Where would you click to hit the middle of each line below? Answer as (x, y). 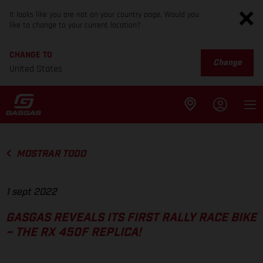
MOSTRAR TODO (51, 154)
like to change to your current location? (75, 25)
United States (36, 69)
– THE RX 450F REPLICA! (74, 233)
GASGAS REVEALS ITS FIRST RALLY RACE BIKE (131, 218)
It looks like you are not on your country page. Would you (104, 15)
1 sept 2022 (31, 192)
